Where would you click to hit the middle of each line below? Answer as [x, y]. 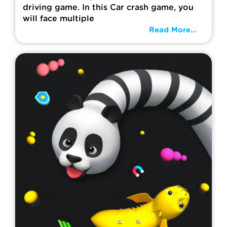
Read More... [173, 30]
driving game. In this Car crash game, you [108, 8]
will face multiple [59, 19]
